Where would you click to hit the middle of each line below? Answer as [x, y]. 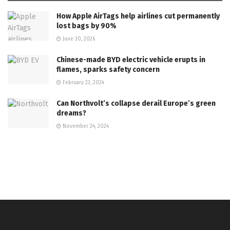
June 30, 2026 [78, 39]
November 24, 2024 [85, 126]
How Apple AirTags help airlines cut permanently [138, 16]
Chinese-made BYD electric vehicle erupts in [131, 60]
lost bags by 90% [87, 26]
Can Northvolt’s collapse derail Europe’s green [136, 103]
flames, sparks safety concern [108, 70]
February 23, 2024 [83, 83]
